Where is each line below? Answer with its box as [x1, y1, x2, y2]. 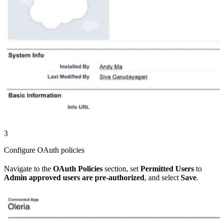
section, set [103, 164, 140, 173]
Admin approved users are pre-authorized [4, 173, 144, 182]
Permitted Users [140, 164, 194, 173]
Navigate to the [4, 164, 53, 173]
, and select [144, 173, 181, 182]
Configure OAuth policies [4, 145, 84, 154]
